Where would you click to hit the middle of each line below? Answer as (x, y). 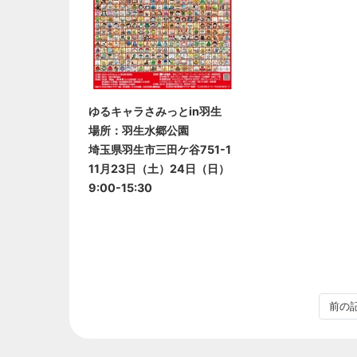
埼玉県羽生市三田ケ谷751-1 (160, 149)
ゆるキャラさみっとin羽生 (155, 111)
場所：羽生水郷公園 (139, 130)
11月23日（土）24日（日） (159, 168)
